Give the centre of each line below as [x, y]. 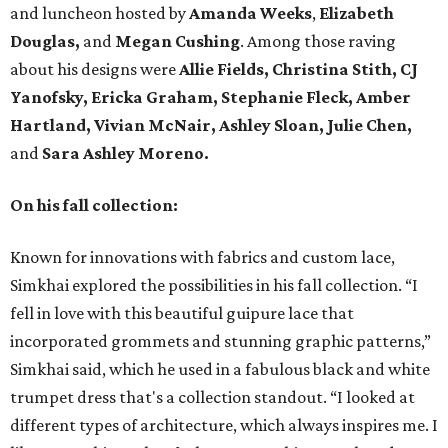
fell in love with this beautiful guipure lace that [182, 313]
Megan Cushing [177, 41]
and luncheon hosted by [99, 13]
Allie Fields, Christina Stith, [288, 69]
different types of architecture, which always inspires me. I [224, 425]
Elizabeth [356, 13]
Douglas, [45, 41]
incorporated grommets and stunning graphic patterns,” [220, 341]
